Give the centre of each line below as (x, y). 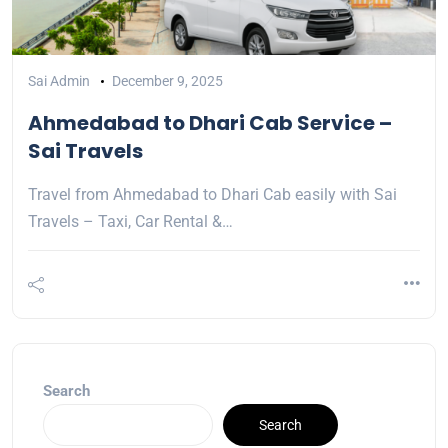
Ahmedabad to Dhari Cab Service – (210, 123)
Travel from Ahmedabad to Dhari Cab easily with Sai (212, 194)
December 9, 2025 (167, 81)
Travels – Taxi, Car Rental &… (130, 221)
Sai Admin (59, 81)
